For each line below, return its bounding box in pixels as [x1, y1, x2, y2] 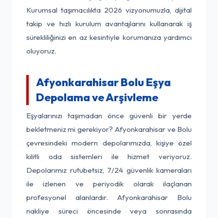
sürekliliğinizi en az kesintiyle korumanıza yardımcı [26, 33, 192, 42]
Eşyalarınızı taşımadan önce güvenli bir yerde [26, 111, 192, 120]
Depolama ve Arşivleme [36, 91, 158, 104]
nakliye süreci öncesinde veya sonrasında [26, 206, 192, 216]
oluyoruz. [26, 46, 56, 55]
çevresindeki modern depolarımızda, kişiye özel [26, 138, 192, 147]
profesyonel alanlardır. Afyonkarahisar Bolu [26, 193, 192, 202]
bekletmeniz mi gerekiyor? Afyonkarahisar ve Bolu [26, 125, 192, 134]
